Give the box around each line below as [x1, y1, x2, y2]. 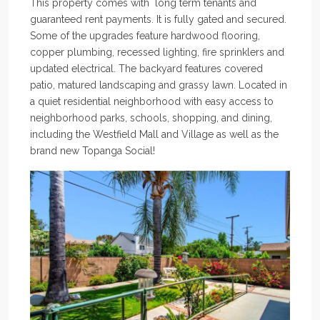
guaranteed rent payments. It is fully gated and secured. [30, 14, 286, 26]
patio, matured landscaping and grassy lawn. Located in [30, 79, 287, 91]
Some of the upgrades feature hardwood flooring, [30, 30, 260, 42]
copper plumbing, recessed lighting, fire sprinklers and [30, 46, 284, 59]
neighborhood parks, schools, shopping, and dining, [30, 112, 272, 124]
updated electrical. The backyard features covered [30, 63, 263, 75]
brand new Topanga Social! [30, 145, 155, 157]
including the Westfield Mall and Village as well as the [30, 129, 279, 141]
